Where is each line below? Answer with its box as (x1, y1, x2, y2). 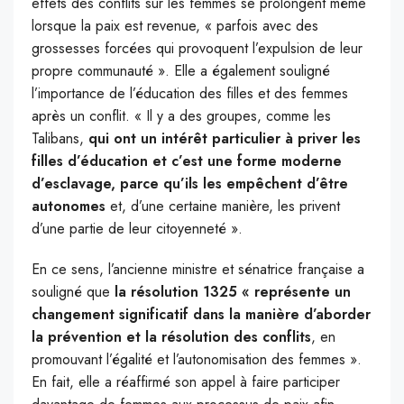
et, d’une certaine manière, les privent (106, 196, 340, 217)
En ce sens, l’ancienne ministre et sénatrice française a (32, 259, 364, 280)
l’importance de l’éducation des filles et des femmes (32, 83, 348, 105)
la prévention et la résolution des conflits (32, 326, 311, 348)
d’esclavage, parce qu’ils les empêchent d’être (32, 173, 348, 195)
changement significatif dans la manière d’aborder (32, 304, 371, 326)
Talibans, (32, 128, 88, 150)
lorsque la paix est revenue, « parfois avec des (32, 15, 318, 37)
